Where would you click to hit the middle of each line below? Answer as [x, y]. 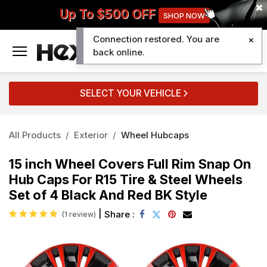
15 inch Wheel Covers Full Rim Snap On [130, 164]
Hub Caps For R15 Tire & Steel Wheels [126, 179]
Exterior [91, 135]
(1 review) [79, 214]
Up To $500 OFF [108, 14]
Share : [119, 214]
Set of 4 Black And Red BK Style [108, 195]
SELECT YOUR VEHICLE [131, 93]
